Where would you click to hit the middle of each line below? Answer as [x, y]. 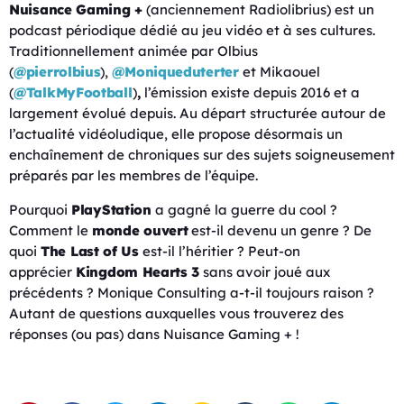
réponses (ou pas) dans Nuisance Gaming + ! [154, 335]
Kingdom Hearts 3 [138, 272]
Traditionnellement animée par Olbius [133, 51]
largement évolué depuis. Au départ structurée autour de [197, 114]
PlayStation [111, 210]
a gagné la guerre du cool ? [244, 210]
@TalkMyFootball [73, 93]
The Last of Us [90, 252]
